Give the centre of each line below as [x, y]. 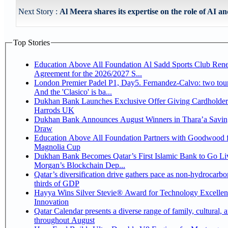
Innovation [51, 202]
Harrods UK [54, 110]
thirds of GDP [57, 183]
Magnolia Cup [57, 147]
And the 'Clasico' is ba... [73, 92]
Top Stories [32, 42]
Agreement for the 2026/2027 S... [88, 73]
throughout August [64, 220]
